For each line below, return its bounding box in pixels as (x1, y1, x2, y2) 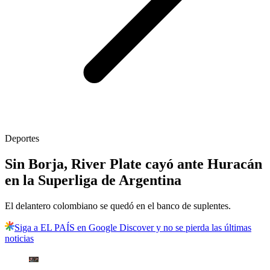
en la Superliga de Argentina (5, 172, 181, 189)
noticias (5, 233, 34, 244)
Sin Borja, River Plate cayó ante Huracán (5, 156, 262, 172)
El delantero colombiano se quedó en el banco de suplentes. (5, 201, 231, 212)
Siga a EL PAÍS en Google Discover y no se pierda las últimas (14, 222, 251, 233)
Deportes (5, 133, 39, 144)
